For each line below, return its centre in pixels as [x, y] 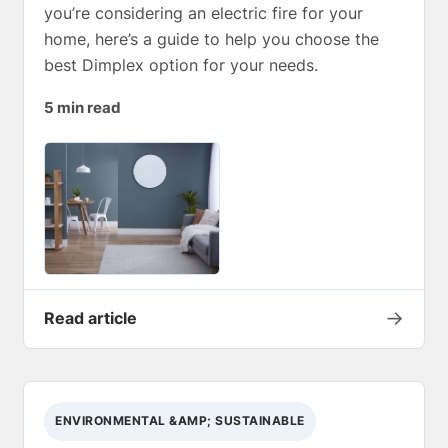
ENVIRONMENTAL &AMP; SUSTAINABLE [180, 421]
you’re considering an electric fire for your [203, 12]
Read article [90, 317]
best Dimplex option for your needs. [181, 64]
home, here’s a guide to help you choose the [211, 38]
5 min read [82, 107]
